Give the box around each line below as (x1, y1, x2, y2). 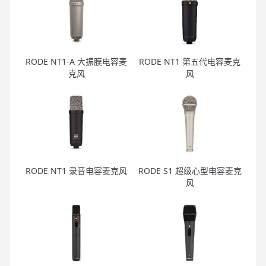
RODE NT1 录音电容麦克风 (26, 164, 127, 176)
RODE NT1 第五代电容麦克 (139, 55, 240, 67)
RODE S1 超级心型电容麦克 (138, 164, 242, 176)
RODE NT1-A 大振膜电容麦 (26, 55, 127, 67)
